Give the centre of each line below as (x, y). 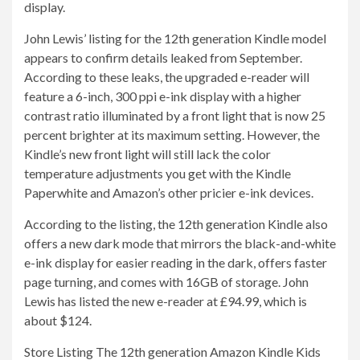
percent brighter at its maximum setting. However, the (172, 135)
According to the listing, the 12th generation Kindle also (176, 224)
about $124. (58, 320)
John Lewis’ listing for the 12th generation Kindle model (175, 38)
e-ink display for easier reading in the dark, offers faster (176, 262)
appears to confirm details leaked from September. (163, 57)
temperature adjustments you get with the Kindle (157, 173)
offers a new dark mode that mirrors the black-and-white (180, 243)
